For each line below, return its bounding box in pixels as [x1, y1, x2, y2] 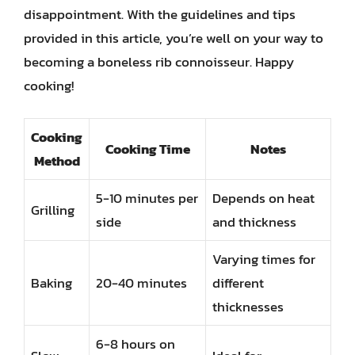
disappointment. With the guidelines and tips [24, 4, 296, 25]
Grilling [31, 199, 74, 220]
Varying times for [212, 248, 315, 269]
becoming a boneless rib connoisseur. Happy [24, 52, 294, 72]
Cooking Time [105, 138, 190, 159]
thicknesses [212, 296, 284, 317]
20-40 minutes [96, 272, 187, 293]
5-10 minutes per [96, 187, 198, 208]
